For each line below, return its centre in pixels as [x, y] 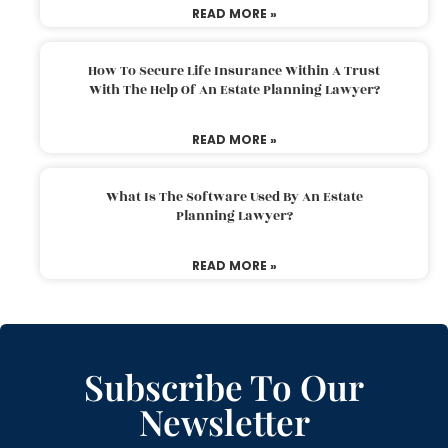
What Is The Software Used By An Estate [234, 196]
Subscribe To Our [224, 386]
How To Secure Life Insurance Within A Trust [234, 70]
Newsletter [224, 421]
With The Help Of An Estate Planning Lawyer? [234, 89]
